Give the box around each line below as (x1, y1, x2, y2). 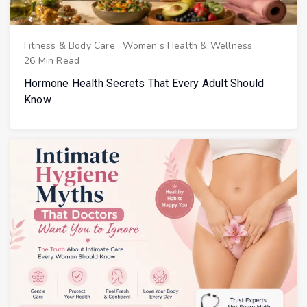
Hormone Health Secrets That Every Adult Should (24, 77, 265, 90)
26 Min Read (24, 54, 80, 68)
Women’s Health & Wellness (123, 39, 253, 53)
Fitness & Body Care (24, 39, 115, 53)
